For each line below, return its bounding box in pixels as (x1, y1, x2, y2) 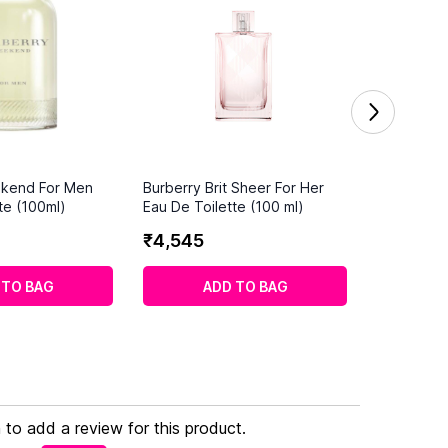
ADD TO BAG (202, 277, 288, 295)
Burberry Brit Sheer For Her (143, 178, 324, 196)
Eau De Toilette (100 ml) (143, 197, 304, 215)
